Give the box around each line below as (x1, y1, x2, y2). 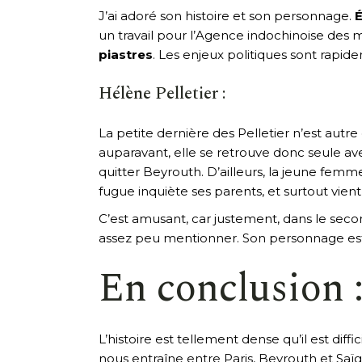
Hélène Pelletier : (99, 80, 225, 107)
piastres (99, 46, 153, 62)
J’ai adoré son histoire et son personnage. (99, 7, 355, 23)
